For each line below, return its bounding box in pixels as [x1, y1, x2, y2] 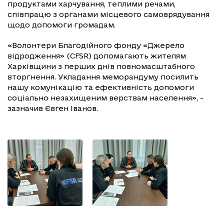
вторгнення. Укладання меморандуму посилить [7, 72, 198, 81]
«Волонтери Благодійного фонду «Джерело [7, 40, 184, 49]
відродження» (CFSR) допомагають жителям [7, 51, 186, 60]
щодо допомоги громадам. [7, 20, 115, 29]
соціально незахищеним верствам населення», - [7, 93, 203, 102]
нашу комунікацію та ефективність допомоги [7, 82, 194, 91]
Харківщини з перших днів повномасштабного [7, 61, 195, 70]
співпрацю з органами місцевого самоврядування [7, 9, 209, 18]
